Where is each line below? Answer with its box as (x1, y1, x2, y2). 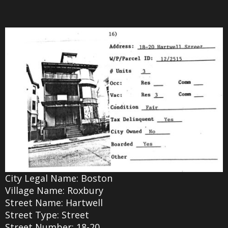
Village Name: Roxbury (5, 184, 103, 196)
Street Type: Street (5, 208, 89, 221)
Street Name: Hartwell (5, 196, 103, 209)
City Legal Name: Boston (5, 172, 112, 184)
